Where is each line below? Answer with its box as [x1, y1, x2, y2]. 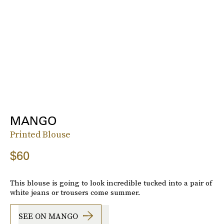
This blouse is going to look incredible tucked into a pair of [10, 177, 212, 188]
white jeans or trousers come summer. [10, 187, 140, 198]
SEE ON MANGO [18, 210, 78, 221]
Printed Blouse [10, 128, 70, 141]
